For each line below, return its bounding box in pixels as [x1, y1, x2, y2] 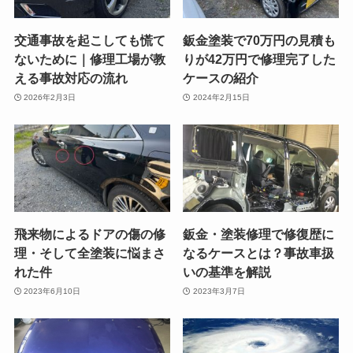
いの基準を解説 [183, 265, 272, 280]
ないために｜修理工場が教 [13, 52, 165, 66]
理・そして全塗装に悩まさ [13, 246, 165, 261]
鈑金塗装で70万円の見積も [183, 33, 336, 47]
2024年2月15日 [192, 92, 250, 102]
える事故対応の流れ [13, 71, 128, 85]
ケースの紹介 [183, 71, 259, 85]
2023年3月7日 [192, 286, 245, 295]
